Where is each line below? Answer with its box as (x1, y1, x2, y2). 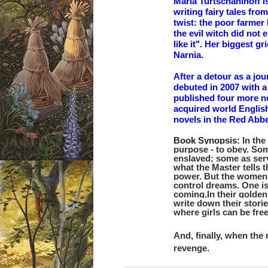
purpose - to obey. (173, 144, 251, 155)
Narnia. (173, 50, 203, 60)
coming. (173, 189, 207, 200)
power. (173, 171, 204, 182)
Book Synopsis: (173, 135, 242, 146)
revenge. (173, 243, 209, 254)
